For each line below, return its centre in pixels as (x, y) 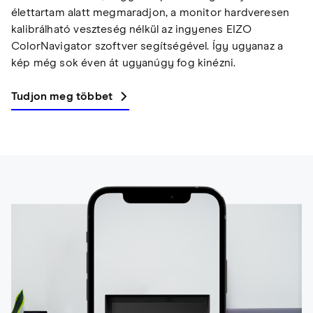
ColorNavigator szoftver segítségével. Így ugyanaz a (147, 46)
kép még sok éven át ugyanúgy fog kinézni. (124, 63)
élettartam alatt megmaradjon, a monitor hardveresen (151, 12)
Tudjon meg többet (62, 96)
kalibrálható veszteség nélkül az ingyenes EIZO (132, 29)
